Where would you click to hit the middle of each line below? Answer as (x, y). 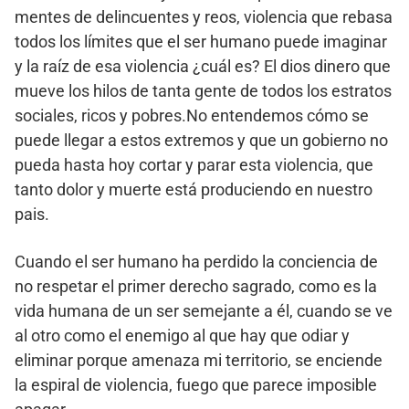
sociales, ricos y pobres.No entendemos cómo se (192, 115)
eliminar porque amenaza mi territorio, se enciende (199, 360)
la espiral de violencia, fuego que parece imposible (196, 384)
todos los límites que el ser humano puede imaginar (201, 41)
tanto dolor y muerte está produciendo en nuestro (194, 189)
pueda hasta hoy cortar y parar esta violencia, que (194, 164)
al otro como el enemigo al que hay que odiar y (182, 335)
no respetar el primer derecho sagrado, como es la (196, 286)
